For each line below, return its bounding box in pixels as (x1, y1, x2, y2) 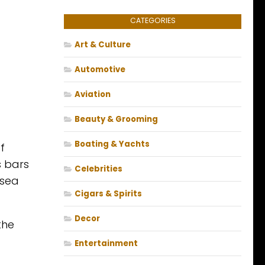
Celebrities (75, 163, 122, 175)
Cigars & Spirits (75, 188, 142, 200)
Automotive (75, 64, 125, 76)
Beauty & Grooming (75, 114, 158, 125)
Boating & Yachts (75, 138, 150, 150)
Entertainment (75, 238, 138, 250)
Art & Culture (75, 39, 131, 51)
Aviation (75, 89, 111, 101)
